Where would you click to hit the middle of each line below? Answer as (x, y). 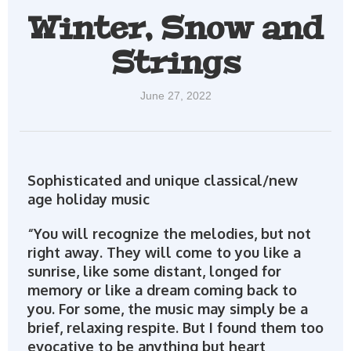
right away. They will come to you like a (164, 253)
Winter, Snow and (175, 29)
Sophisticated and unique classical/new (162, 181)
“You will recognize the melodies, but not (169, 234)
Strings (175, 63)
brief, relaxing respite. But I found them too (175, 328)
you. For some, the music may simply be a (167, 309)
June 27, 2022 (175, 96)
